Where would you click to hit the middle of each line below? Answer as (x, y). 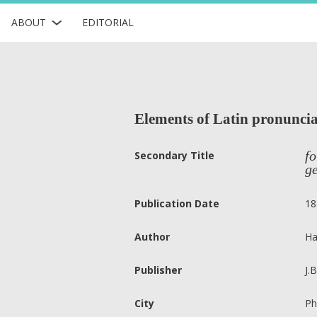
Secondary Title (174, 155)
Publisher (158, 270)
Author (152, 237)
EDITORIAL (108, 22)
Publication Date (177, 203)
